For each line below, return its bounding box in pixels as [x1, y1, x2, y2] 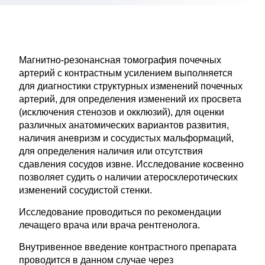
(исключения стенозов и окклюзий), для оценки [19, 107, 225, 117]
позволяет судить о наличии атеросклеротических [19, 172, 238, 182]
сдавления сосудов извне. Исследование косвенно [19, 159, 244, 169]
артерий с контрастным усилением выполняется [19, 68, 233, 78]
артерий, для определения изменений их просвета [19, 94, 242, 104]
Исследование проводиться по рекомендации [19, 207, 222, 217]
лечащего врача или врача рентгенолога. [19, 220, 201, 230]
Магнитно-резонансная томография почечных [19, 55, 222, 65]
